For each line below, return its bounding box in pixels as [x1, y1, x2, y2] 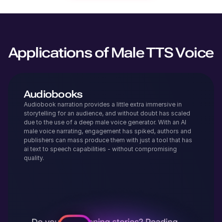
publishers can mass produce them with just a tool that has [24, 136, 192, 144]
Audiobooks [24, 88, 83, 100]
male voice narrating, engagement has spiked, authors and [24, 127, 191, 135]
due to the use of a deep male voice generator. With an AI [24, 118, 186, 126]
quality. [24, 154, 46, 162]
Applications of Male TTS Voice [8, 45, 214, 61]
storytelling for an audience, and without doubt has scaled [24, 110, 190, 117]
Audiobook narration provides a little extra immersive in [24, 101, 182, 108]
